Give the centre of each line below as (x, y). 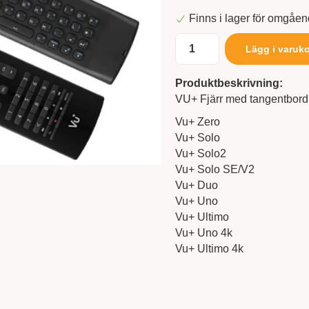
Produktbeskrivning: (229, 83)
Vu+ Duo (196, 186)
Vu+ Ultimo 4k (209, 249)
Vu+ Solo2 (200, 154)
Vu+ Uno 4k (203, 233)
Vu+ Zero (197, 122)
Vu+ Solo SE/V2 (215, 170)
